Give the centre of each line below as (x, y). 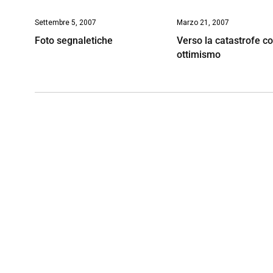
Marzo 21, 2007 (203, 22)
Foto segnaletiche (74, 40)
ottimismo (199, 54)
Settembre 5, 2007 (66, 22)
